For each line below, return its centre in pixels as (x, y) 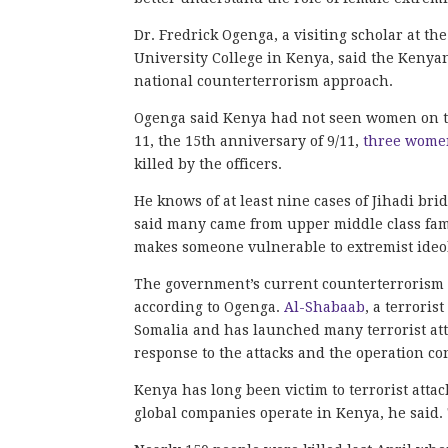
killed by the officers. (208, 163)
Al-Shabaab (325, 306)
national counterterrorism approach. (264, 80)
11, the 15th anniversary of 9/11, (249, 140)
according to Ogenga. (209, 306)
